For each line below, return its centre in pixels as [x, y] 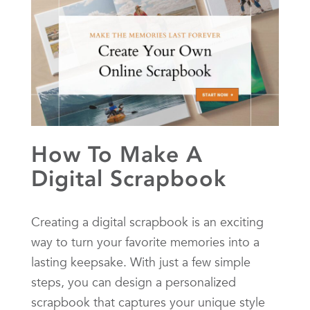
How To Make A [117, 154]
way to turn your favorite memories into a [145, 241]
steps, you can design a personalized [134, 282]
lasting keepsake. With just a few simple [141, 262]
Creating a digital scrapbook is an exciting [147, 221]
